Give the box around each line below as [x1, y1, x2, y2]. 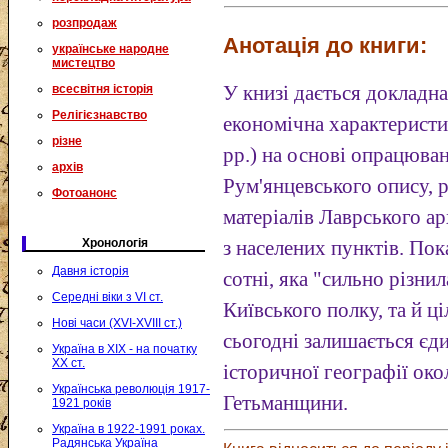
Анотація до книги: [223, 32, 428, 58]
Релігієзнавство [52, 108, 147, 122]
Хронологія [82, 236, 149, 250]
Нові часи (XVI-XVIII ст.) [52, 316, 182, 330]
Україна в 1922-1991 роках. [52, 422, 205, 436]
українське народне [52, 42, 169, 56]
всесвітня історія [52, 82, 153, 96]
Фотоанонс [52, 186, 117, 200]
